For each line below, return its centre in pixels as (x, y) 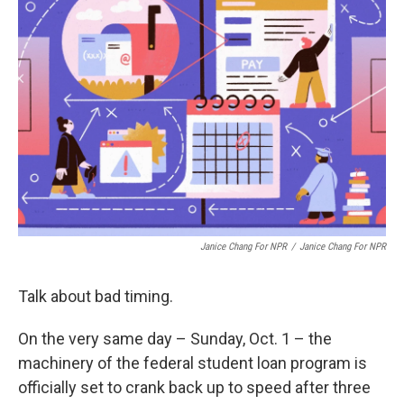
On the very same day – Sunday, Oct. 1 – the (175, 339)
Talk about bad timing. (96, 296)
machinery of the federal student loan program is (193, 363)
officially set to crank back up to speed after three (194, 387)
